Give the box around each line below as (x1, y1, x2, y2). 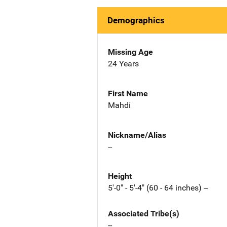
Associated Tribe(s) (108, 209, 179, 219)
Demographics (107, 15, 165, 25)
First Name (108, 88, 148, 98)
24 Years (108, 59, 139, 68)
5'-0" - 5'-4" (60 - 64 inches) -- (108, 183, 208, 193)
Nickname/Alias (108, 130, 166, 140)
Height (108, 171, 132, 181)
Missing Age (108, 47, 153, 57)
